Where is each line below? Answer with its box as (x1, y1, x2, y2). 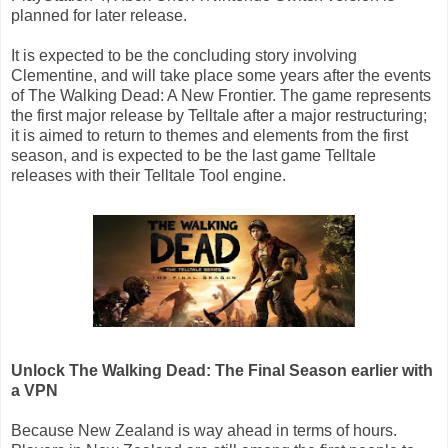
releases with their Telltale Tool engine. (11, 166, 286, 184)
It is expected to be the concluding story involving (11, 46, 357, 64)
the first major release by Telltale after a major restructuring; (11, 106, 427, 124)
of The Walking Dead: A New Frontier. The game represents (11, 86, 431, 104)
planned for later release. (11, 6, 187, 24)
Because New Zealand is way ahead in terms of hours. (11, 421, 397, 439)
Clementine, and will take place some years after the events (11, 66, 431, 84)
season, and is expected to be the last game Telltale (11, 146, 376, 164)
